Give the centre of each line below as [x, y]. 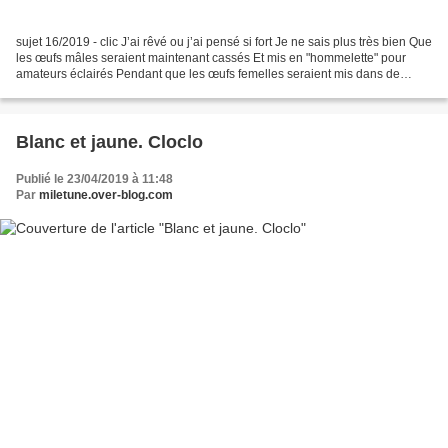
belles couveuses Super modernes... [115, 90]
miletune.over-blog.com [106, 195]
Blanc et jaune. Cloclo [175, 142]
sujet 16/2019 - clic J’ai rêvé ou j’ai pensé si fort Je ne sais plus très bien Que [224, 42]
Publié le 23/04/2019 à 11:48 [94, 179]
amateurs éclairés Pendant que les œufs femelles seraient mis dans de [208, 74]
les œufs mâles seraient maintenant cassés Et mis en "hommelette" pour [211, 58]
